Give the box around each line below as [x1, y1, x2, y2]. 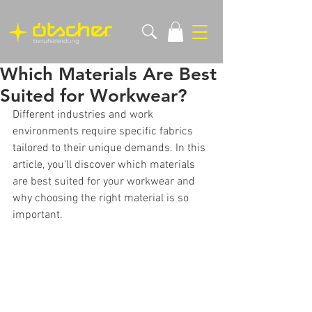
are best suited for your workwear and [13, 174, 198, 189]
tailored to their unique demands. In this [13, 141, 208, 155]
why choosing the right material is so [13, 191, 192, 205]
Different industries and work [13, 107, 156, 122]
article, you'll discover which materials [13, 157, 198, 172]
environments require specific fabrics [13, 124, 196, 139]
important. [13, 208, 63, 222]
